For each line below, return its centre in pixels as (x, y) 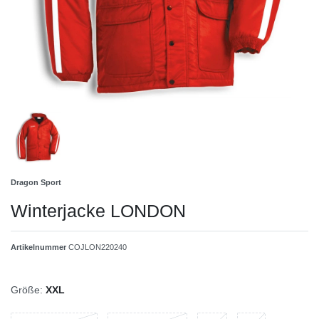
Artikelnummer (40, 247)
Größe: (27, 289)
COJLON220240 (98, 247)
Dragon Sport (36, 182)
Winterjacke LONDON (98, 210)
